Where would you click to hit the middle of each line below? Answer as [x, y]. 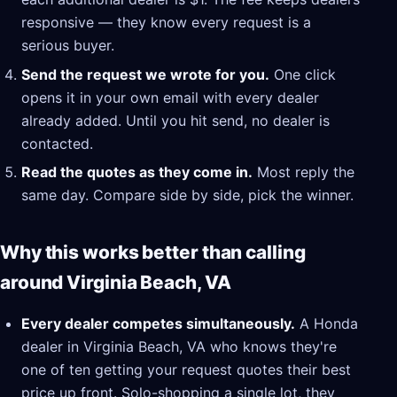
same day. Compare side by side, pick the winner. [187, 195]
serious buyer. [68, 46]
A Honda [327, 324]
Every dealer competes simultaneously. [158, 324]
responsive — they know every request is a [166, 23]
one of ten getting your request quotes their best [186, 370]
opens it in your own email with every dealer [170, 97]
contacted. [57, 143]
